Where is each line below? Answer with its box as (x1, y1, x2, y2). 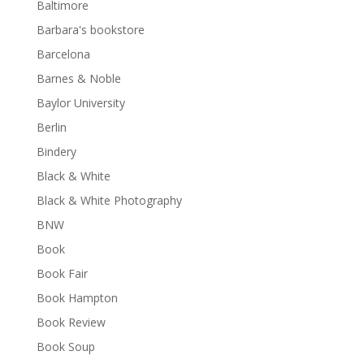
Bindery (36, 143, 76, 159)
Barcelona (36, 45, 90, 62)
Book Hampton (36, 289, 118, 305)
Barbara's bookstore (36, 21, 145, 37)
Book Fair (36, 265, 88, 281)
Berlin (36, 119, 67, 135)
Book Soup (36, 338, 95, 354)
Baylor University (36, 94, 125, 110)
